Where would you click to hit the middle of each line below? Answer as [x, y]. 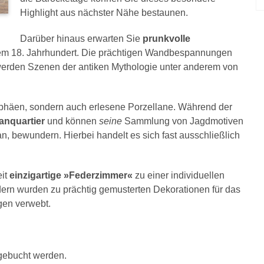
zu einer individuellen [180, 175]
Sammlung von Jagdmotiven [184, 121]
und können [72, 121]
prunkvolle [165, 39]
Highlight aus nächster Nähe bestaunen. [105, 13]
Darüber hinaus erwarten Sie [80, 39]
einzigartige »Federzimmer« [72, 175]
